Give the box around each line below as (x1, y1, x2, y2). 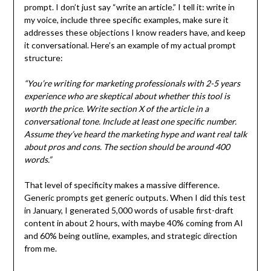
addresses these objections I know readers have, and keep (24, 27, 246, 38)
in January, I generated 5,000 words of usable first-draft (24, 205, 233, 216)
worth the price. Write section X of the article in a (24, 103, 209, 114)
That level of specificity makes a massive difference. (24, 180, 220, 191)
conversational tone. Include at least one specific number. (24, 116, 237, 127)
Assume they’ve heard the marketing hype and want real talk (24, 129, 247, 140)
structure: (24, 53, 63, 64)
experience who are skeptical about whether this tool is (24, 91, 230, 102)
